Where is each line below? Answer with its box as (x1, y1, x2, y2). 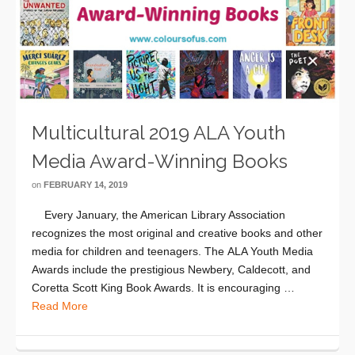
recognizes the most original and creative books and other (32, 226, 323, 239)
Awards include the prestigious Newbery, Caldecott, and (32, 262, 311, 276)
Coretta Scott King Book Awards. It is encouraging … (32, 281, 295, 294)
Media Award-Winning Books (32, 149, 288, 173)
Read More (32, 299, 88, 312)
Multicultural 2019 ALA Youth (32, 120, 285, 144)
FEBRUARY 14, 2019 (44, 179, 128, 189)
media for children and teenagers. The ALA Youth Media (32, 244, 313, 258)
